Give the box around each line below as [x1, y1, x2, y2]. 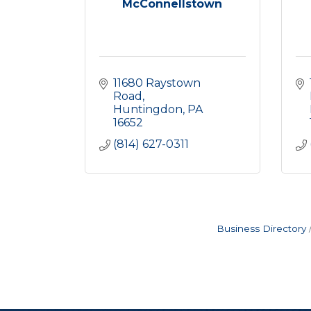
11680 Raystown [113, 76, 201, 90]
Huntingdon [113, 103, 183, 116]
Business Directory [216, 223, 306, 234]
